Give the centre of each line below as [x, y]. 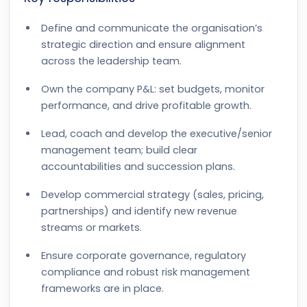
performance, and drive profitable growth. [146, 106]
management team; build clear [119, 150]
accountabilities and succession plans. [138, 167]
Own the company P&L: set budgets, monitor [153, 89]
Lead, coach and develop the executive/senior [157, 134]
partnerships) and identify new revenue [139, 211]
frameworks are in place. [102, 288]
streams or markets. [91, 228]
